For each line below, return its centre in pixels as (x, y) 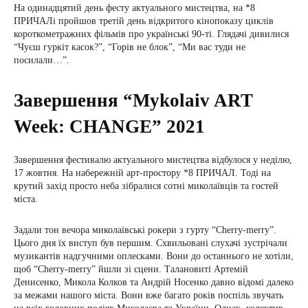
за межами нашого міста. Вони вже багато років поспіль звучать (148, 295)
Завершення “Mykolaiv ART (133, 100)
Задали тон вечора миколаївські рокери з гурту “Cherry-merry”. (145, 230)
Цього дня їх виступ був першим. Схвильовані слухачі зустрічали (151, 243)
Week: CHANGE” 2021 (109, 126)
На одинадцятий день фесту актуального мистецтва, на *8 (134, 8)
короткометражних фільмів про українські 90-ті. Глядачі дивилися (151, 34)
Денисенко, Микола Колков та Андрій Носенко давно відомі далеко (154, 282)
